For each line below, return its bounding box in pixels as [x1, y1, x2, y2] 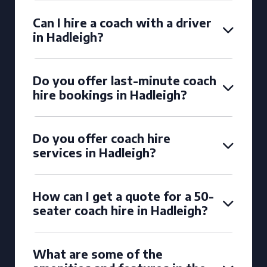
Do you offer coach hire [33, 131, 170, 145]
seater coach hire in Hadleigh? [33, 203, 208, 218]
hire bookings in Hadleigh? [33, 87, 187, 102]
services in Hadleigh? [33, 145, 156, 160]
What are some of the [33, 246, 163, 261]
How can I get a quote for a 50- [33, 188, 214, 203]
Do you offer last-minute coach [33, 73, 216, 88]
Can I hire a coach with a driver [33, 15, 212, 30]
